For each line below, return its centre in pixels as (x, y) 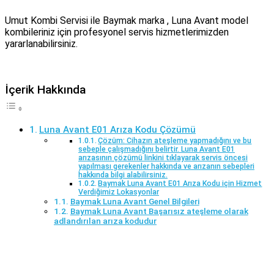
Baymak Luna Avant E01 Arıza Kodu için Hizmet (180, 183)
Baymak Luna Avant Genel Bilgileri (135, 201)
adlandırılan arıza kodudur (105, 220)
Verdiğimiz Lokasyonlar (119, 192)
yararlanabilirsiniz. (41, 43)
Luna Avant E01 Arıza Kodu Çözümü (118, 129)
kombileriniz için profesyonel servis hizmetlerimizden (117, 32)
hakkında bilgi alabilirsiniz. (123, 175)
